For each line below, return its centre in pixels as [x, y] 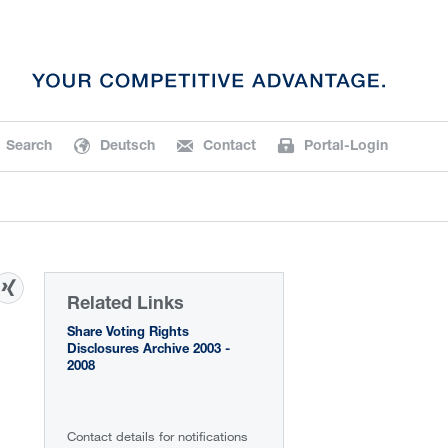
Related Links [126, 305]
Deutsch [127, 147]
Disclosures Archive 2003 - [149, 350]
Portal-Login [346, 147]
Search [29, 147]
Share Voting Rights [128, 333]
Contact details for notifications [158, 436]
